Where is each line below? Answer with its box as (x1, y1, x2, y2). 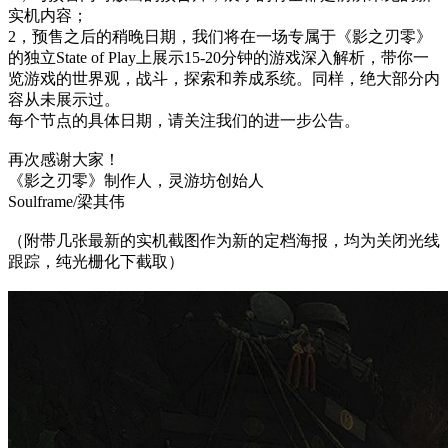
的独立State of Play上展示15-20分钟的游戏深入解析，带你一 (8, 48, 429, 66)
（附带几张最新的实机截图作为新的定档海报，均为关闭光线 (8, 231, 440, 249)
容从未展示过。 (8, 90, 120, 108)
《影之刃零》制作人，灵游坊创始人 (8, 171, 264, 189)
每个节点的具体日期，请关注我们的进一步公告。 (8, 111, 360, 129)
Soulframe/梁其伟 (8, 192, 125, 210)
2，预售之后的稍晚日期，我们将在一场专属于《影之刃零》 (8, 27, 432, 45)
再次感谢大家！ (8, 150, 120, 168)
